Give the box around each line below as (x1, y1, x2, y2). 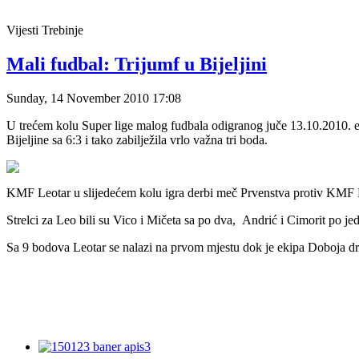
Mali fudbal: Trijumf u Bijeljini (6, 53, 267, 75)
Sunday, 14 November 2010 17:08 (6, 91, 181, 105)
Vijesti (6, 22, 42, 37)
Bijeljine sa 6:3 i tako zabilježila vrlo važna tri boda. (6, 132, 268, 147)
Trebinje (42, 22, 83, 37)
